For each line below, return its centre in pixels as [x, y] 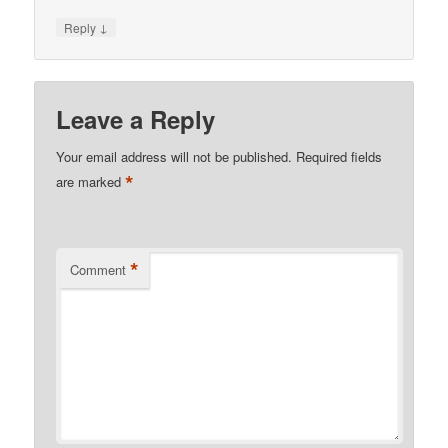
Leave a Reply [136, 118]
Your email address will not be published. [174, 156]
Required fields [339, 156]
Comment [98, 269]
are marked [91, 182]
